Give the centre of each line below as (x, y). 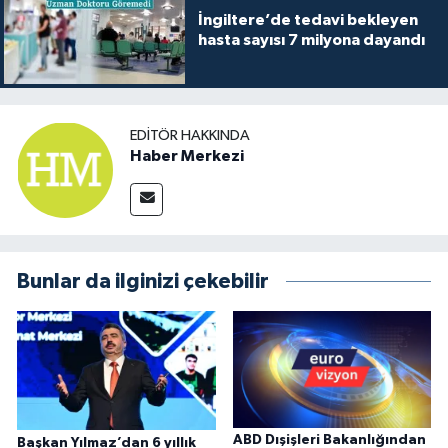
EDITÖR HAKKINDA (190, 135)
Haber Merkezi (187, 155)
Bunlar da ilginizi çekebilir (143, 282)
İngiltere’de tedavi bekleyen (307, 19)
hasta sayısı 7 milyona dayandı (311, 39)
